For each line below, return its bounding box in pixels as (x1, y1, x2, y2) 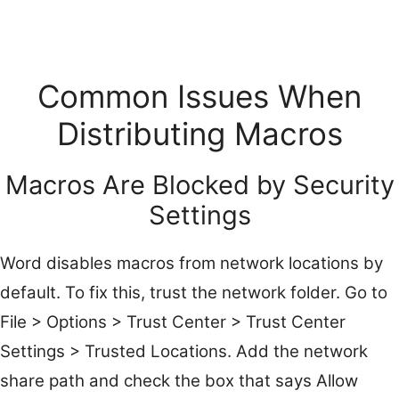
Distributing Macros (56, 114, 343, 152)
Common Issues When (37, 77, 362, 115)
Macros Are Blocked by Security (4, 168, 395, 200)
